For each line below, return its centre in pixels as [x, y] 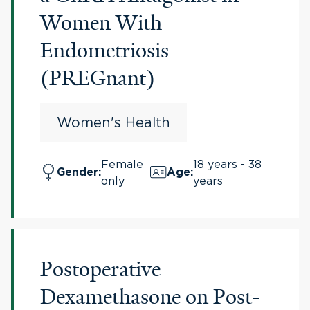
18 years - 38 [228, 164]
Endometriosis [104, 51]
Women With [101, 23]
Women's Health [113, 122]
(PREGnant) [98, 78]
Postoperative [100, 269]
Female [122, 164]
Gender [77, 172]
